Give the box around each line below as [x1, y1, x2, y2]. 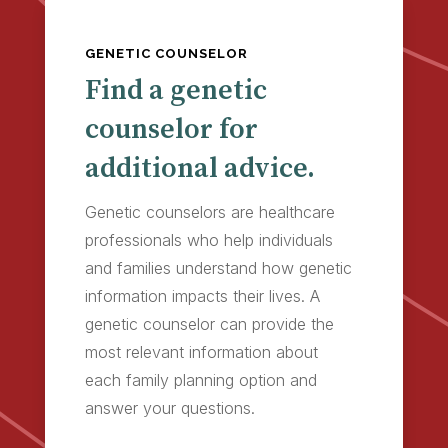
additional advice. [84, 150, 315, 186]
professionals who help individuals [84, 229, 333, 250]
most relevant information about [84, 341, 318, 362]
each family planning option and [84, 369, 317, 390]
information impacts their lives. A [84, 285, 320, 306]
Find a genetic [84, 72, 267, 108]
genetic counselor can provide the [84, 313, 334, 334]
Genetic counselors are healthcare [84, 201, 335, 222]
